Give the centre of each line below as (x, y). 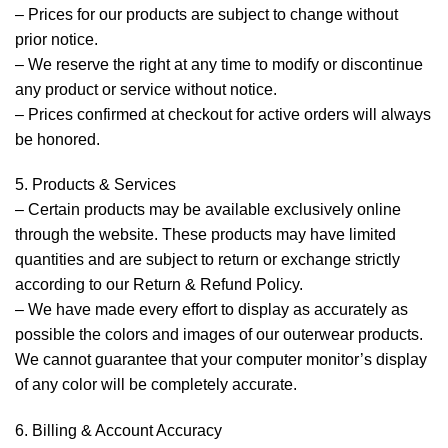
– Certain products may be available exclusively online (208, 210)
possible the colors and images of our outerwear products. (219, 335)
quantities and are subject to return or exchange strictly (207, 260)
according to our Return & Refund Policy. (159, 285)
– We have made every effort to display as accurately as (211, 310)
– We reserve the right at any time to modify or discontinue (219, 64)
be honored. (57, 139)
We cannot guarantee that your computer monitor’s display (221, 360)
